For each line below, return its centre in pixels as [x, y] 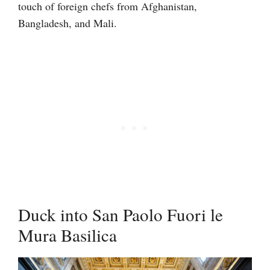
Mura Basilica [67, 234]
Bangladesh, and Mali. [67, 23]
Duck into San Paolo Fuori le [121, 214]
